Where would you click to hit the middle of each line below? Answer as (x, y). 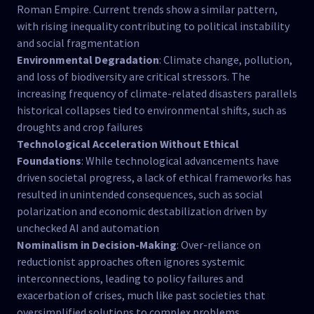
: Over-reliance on (219, 245)
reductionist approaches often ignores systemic (131, 262)
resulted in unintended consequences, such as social (140, 194)
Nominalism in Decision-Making (97, 245)
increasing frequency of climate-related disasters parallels (157, 94)
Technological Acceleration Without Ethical (128, 144)
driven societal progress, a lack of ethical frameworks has (154, 178)
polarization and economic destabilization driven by (142, 211)
